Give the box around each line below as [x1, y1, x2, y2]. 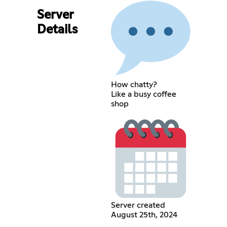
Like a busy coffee [111, 90, 177, 98]
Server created [111, 201, 166, 209]
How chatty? [111, 80, 158, 89]
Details [36, 24, 78, 36]
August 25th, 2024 [111, 210, 178, 219]
